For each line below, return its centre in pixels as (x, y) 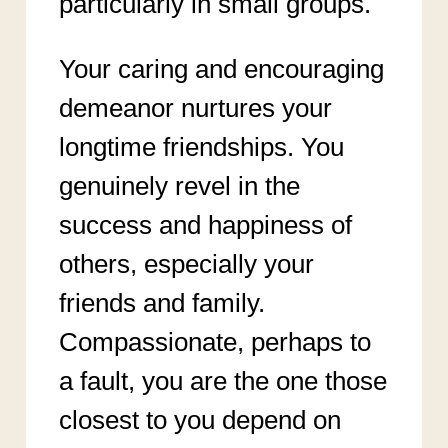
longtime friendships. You (201, 146)
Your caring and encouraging (221, 68)
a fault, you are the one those (222, 380)
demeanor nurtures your (195, 107)
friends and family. (161, 302)
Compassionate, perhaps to (214, 341)
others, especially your (186, 263)
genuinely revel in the (179, 185)
